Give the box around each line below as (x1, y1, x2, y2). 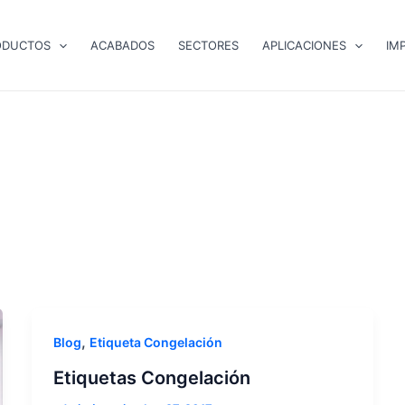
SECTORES (178, 37, 240, 52)
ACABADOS (90, 37, 155, 52)
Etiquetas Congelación (52, 366, 250, 389)
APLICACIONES (262, 37, 347, 52)
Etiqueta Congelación (89, 334, 222, 350)
